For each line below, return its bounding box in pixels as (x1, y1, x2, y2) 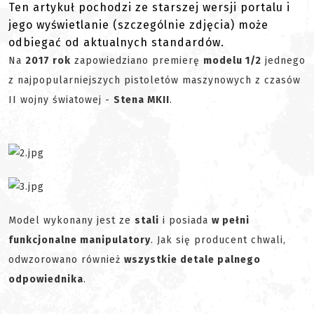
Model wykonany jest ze (8, 214, 135, 227)
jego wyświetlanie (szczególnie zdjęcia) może (8, 18, 268, 32)
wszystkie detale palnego (124, 254, 261, 266)
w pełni (212, 214, 250, 227)
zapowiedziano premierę (71, 55, 203, 67)
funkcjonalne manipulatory (8, 234, 151, 247)
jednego (261, 55, 306, 67)
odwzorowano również (8, 254, 124, 266)
